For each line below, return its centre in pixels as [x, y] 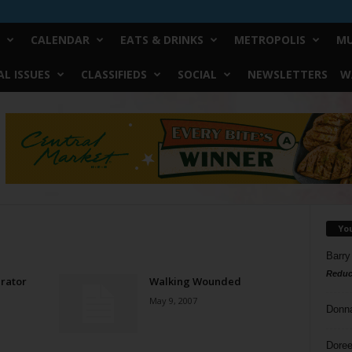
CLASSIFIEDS [114, 74]
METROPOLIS [269, 40]
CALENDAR [60, 40]
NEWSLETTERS [287, 74]
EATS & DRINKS [161, 40]
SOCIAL [197, 74]
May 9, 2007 [173, 301]
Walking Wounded [195, 281]
